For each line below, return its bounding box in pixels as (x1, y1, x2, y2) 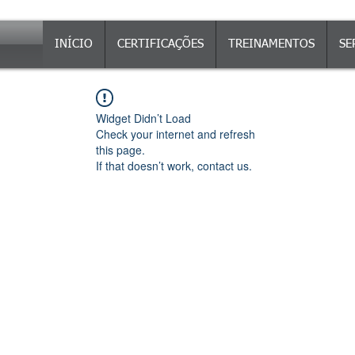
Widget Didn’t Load (96, 110, 191, 127)
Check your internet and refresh (96, 126, 255, 143)
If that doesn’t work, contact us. (96, 158, 252, 174)
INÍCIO (55, 38, 93, 50)
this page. (96, 142, 145, 158)
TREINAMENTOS (228, 38, 315, 50)
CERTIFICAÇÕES (117, 38, 204, 50)
